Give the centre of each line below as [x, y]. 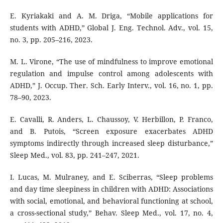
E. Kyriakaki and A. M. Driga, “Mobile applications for [111, 16]
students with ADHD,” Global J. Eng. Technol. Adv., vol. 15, [111, 28]
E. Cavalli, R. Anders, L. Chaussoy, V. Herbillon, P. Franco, [111, 119]
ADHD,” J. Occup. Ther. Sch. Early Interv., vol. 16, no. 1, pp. [111, 86]
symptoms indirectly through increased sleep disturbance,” [111, 143]
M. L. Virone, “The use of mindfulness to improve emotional [111, 62]
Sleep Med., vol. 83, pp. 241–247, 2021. [74, 155]
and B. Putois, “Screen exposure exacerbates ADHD [111, 131]
